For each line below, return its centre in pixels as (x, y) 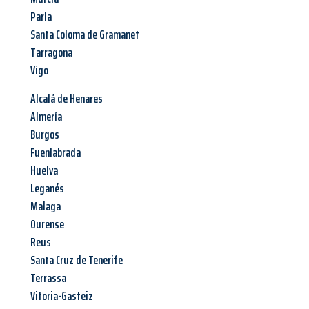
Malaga (46, 207)
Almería (46, 117)
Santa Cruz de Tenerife (77, 260)
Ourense (47, 225)
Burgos (45, 135)
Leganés (47, 189)
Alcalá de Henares (67, 99)
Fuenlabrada (56, 153)
